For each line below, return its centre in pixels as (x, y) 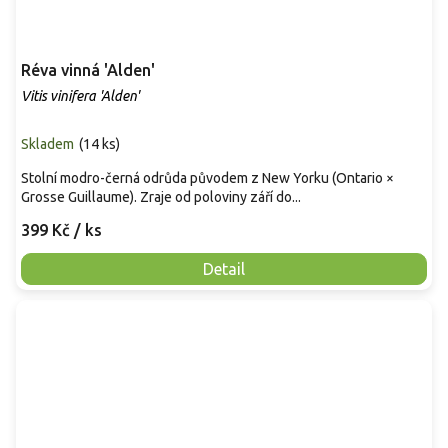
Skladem (47, 143)
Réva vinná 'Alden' (88, 69)
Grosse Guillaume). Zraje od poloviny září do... (161, 196)
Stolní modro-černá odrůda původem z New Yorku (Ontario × (207, 177)
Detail (224, 268)
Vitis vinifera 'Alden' (80, 95)
